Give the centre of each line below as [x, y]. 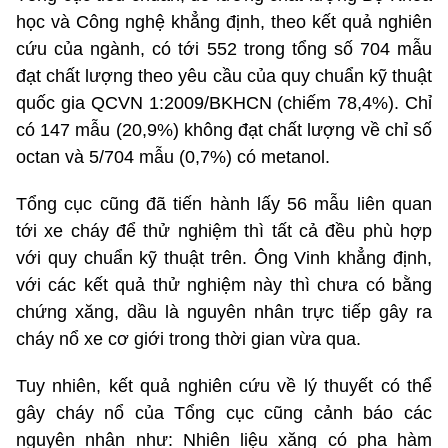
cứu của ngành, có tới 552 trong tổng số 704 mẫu [224, 48]
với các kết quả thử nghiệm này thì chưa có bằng [224, 284]
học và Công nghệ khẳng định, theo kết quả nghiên [224, 21]
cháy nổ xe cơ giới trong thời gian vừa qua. [188, 338]
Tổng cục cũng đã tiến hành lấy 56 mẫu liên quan [224, 203]
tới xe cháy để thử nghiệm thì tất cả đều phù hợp [224, 230]
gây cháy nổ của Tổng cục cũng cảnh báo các [224, 412]
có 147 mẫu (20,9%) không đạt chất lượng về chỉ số [224, 129]
